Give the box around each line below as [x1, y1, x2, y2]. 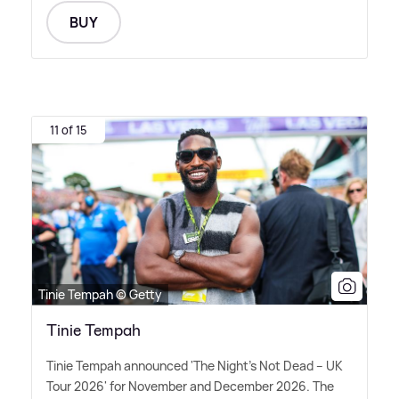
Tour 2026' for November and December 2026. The [46, 377, 334, 395]
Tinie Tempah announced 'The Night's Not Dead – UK [46, 356, 343, 374]
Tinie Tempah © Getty [38, 285, 162, 303]
